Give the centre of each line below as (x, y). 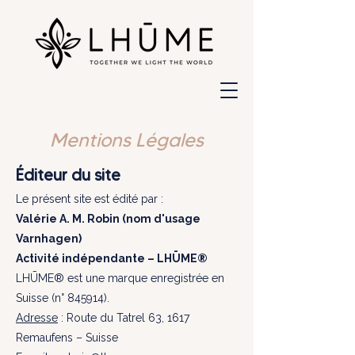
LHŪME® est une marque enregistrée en (120, 278)
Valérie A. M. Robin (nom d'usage (108, 219)
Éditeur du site (68, 175)
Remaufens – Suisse (67, 338)
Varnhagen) (49, 239)
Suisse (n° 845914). (63, 298)
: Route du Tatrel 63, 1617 (124, 318)
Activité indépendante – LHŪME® (113, 258)
